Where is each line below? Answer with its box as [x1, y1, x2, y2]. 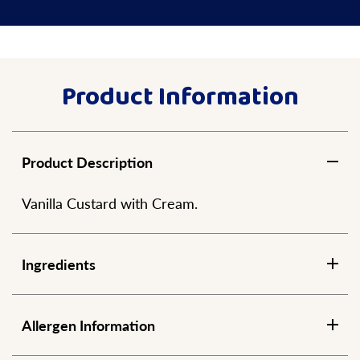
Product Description [22, 152, 153, 172]
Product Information [61, 77, 299, 118]
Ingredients [22, 254, 96, 274]
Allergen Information [22, 315, 155, 335]
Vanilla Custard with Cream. [22, 193, 198, 213]
